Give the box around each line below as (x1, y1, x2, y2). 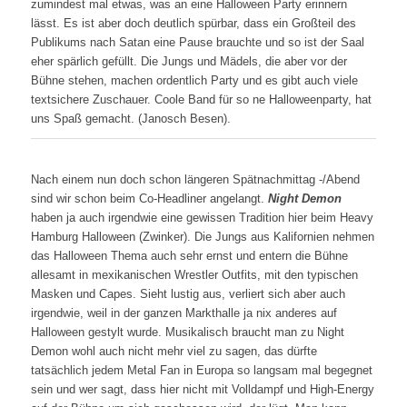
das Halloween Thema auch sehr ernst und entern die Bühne (30, 249, 348, 263)
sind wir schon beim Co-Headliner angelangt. (30, 192, 268, 206)
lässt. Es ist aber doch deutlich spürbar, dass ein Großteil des (30, 16, 356, 31)
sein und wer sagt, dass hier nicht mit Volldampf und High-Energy (30, 382, 374, 397)
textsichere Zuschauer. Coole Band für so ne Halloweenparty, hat (30, 93, 372, 107)
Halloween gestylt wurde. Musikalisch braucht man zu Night (30, 325, 344, 340)
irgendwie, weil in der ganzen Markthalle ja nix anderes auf (30, 306, 337, 321)
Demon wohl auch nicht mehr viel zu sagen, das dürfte (30, 344, 317, 359)
